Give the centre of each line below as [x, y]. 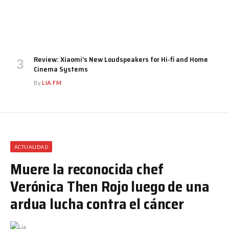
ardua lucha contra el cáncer [97, 204]
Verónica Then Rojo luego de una [110, 187]
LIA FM [52, 82]
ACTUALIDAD [31, 146]
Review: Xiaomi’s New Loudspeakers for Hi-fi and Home [121, 59]
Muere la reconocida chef [87, 169]
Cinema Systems [61, 69]
